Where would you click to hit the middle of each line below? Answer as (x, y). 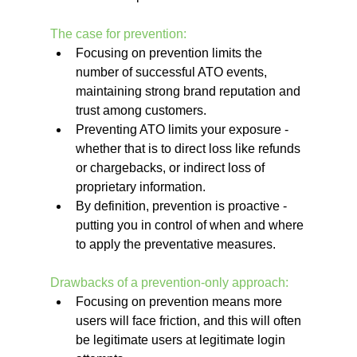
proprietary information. (140, 186)
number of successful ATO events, (173, 72)
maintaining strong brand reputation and (189, 91)
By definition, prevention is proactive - (182, 206)
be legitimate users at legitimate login (182, 339)
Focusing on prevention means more (180, 301)
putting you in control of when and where (191, 225)
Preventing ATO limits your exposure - (183, 129)
